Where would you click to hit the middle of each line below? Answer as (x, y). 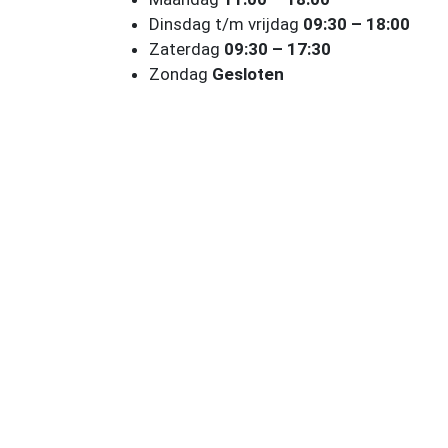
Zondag (180, 74)
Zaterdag (186, 49)
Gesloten (247, 74)
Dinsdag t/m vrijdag (225, 24)
